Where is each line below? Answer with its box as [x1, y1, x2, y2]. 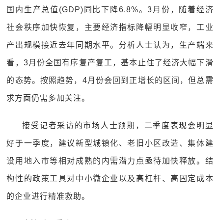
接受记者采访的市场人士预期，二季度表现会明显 [22, 121, 214, 130]
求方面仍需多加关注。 [6, 94, 90, 102]
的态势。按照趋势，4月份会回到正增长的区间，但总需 [6, 76, 214, 84]
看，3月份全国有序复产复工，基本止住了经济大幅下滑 [6, 58, 214, 67]
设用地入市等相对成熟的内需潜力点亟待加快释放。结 [6, 157, 214, 165]
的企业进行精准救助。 [6, 192, 90, 200]
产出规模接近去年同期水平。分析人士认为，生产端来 [6, 41, 214, 49]
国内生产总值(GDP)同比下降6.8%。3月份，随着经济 [6, 5, 214, 14]
